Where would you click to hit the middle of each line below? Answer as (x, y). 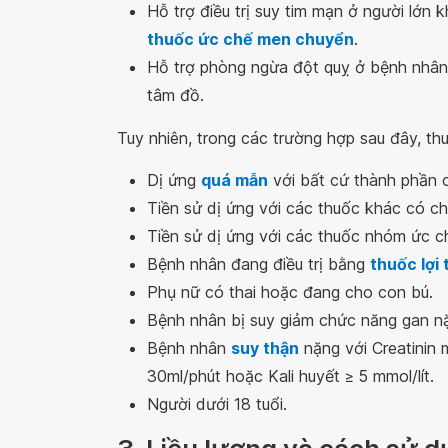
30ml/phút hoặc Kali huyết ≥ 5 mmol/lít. (290, 376)
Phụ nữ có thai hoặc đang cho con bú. (290, 292)
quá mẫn (234, 180)
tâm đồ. (175, 95)
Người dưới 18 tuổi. (217, 404)
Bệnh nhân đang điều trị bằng (258, 264)
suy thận (265, 348)
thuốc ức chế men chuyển (250, 39)
